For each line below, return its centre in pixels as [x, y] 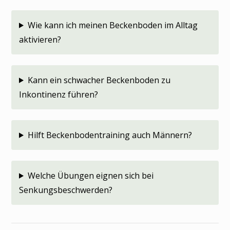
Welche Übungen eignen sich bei [90, 175]
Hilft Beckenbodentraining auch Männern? [110, 135]
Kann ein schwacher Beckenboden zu [99, 80]
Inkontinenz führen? [59, 94]
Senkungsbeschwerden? [66, 190]
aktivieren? [40, 39]
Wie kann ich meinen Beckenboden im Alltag [112, 25]
